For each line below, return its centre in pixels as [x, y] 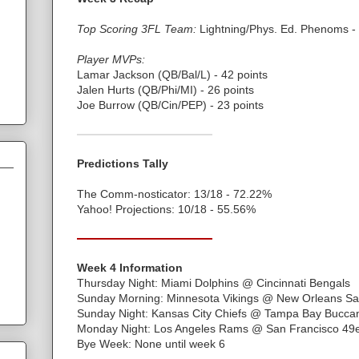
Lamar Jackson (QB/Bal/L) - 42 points [172, 74]
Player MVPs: [111, 59]
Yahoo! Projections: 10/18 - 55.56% [166, 209]
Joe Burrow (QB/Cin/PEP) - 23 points [170, 105]
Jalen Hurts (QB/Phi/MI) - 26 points [165, 89]
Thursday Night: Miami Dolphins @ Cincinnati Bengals [214, 282]
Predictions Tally [123, 163]
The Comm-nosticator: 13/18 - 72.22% [174, 194]
